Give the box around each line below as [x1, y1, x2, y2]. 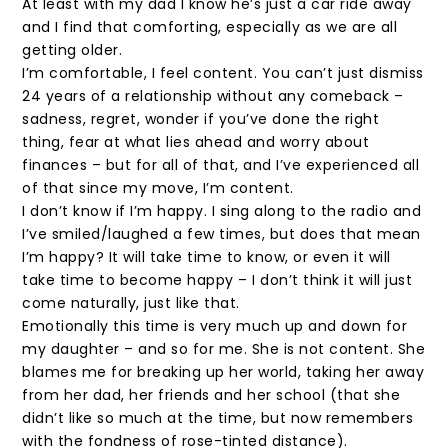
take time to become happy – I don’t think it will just [22, 270, 413, 290]
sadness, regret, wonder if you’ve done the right [22, 109, 380, 129]
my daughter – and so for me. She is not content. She [22, 339, 426, 359]
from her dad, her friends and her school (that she [22, 385, 401, 405]
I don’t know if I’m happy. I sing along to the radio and [22, 201, 422, 221]
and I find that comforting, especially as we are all [22, 17, 398, 37]
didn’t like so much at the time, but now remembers [22, 408, 414, 428]
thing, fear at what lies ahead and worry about [22, 132, 370, 152]
